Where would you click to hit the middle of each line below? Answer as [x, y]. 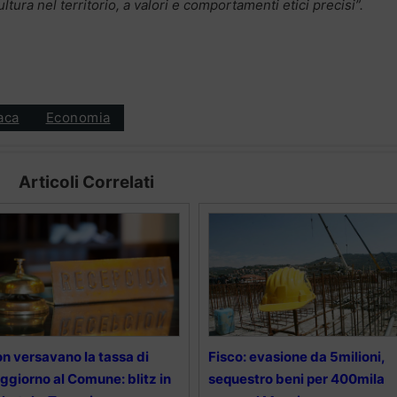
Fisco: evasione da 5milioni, [296, 356]
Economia [78, 118]
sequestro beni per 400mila [296, 378]
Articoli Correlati [86, 182]
